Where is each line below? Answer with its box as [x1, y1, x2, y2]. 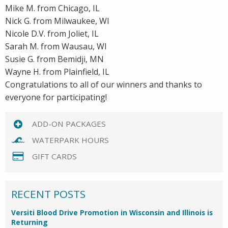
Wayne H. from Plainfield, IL [5, 66, 109, 78]
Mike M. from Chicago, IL [5, 3, 100, 14]
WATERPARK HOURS [32, 135, 109, 146]
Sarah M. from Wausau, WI [5, 41, 107, 52]
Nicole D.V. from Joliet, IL [5, 28, 99, 40]
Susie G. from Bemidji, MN [5, 53, 104, 65]
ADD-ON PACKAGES [32, 119, 106, 129]
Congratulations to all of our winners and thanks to [5, 79, 202, 91]
